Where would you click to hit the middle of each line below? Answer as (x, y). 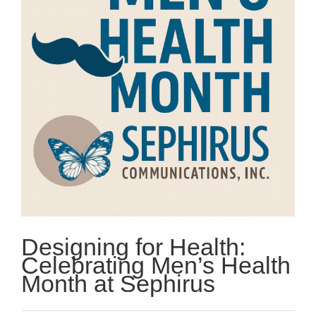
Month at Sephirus (118, 284)
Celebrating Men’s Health (156, 266)
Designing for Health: (133, 247)
